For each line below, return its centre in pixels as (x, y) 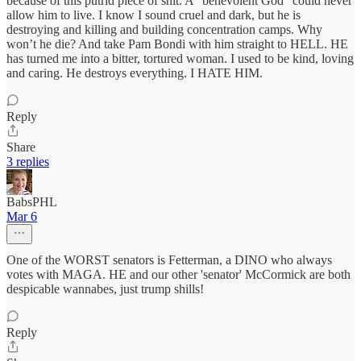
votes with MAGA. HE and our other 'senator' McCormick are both (178, 275)
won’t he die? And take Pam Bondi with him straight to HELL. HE (177, 44)
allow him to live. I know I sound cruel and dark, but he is (154, 15)
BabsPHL (31, 202)
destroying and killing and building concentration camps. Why (164, 30)
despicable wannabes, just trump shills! (105, 289)
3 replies (28, 162)
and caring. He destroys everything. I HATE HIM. (135, 73)
